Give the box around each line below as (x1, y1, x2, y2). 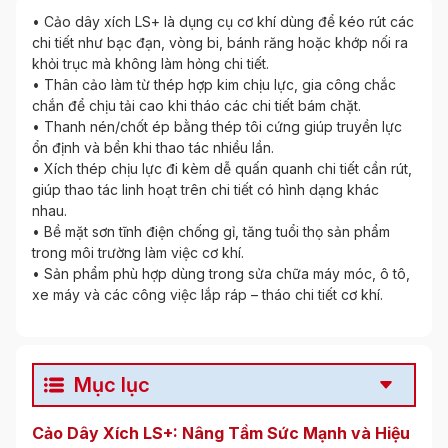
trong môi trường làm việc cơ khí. (32, 244, 244, 262)
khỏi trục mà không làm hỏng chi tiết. (32, 55, 269, 73)
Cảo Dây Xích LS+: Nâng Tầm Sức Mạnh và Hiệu (32, 423, 410, 444)
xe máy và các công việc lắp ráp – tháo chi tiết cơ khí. (32, 286, 383, 304)
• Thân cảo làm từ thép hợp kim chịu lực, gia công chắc (32, 76, 396, 94)
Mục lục (74, 373, 150, 398)
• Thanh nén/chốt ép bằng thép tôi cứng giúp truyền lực (32, 118, 402, 136)
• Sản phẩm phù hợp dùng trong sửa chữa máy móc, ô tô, (32, 265, 410, 283)
